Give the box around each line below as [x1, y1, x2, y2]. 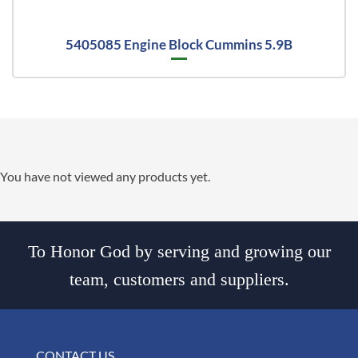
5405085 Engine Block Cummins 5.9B [66, 36, 292, 54]
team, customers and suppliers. [69, 268, 289, 289]
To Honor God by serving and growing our [27, 241, 331, 261]
